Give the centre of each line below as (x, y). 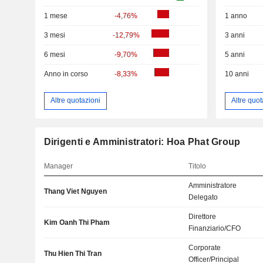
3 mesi (54, 35)
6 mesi (54, 54)
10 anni (237, 74)
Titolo (198, 166)
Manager (58, 166)
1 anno (236, 16)
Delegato (203, 197)
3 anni (235, 35)
